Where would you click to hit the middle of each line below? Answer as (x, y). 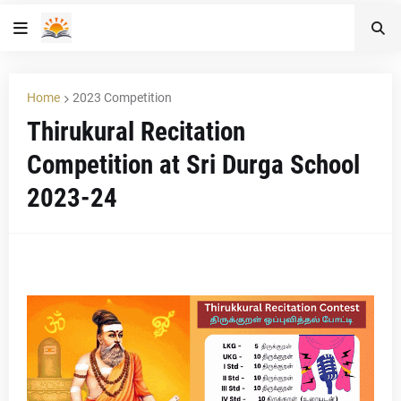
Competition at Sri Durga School (193, 165)
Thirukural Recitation (136, 132)
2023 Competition (122, 98)
